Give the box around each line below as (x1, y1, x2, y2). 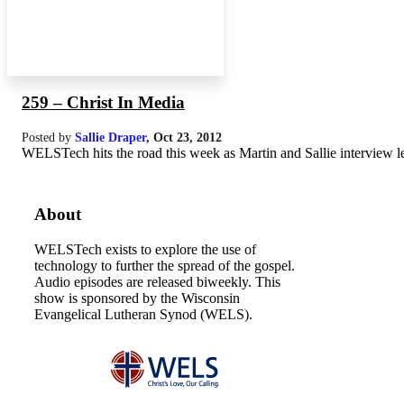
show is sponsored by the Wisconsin (34, 290, 240, 306)
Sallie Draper (75, 129, 146, 144)
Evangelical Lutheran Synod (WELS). (34, 307, 252, 322)
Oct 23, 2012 (153, 129, 222, 144)
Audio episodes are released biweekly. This (34, 274, 280, 289)
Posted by (22, 129, 75, 144)
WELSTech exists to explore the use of (34, 242, 256, 257)
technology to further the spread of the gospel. (34, 258, 295, 273)
